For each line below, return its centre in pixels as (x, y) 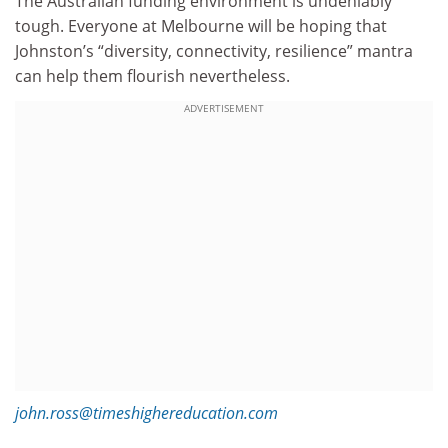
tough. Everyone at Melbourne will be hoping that (201, 25)
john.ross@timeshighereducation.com (146, 413)
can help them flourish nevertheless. (152, 75)
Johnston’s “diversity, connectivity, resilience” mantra (214, 50)
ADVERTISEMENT (224, 108)
